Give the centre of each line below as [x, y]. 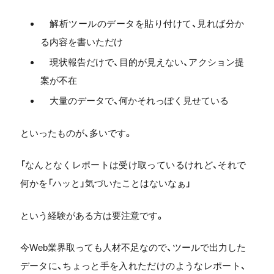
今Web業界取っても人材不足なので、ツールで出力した [133, 247]
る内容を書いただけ [81, 42]
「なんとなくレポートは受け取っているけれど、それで [133, 165]
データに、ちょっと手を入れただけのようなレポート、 [133, 266]
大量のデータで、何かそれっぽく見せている [134, 101]
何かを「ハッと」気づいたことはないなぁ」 [105, 183]
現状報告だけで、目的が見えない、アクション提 [142, 62]
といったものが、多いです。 [76, 133]
